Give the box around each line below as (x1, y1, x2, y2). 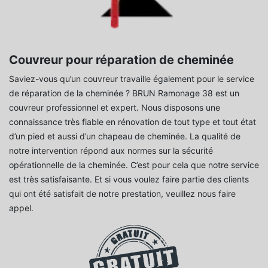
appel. (9, 202, 33, 213)
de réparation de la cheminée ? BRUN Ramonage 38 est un (9, 87, 239, 98)
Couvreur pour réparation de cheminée (9, 52, 234, 67)
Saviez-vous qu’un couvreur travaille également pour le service (9, 73, 254, 84)
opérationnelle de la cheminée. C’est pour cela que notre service (9, 159, 259, 170)
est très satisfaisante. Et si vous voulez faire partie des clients (9, 173, 249, 184)
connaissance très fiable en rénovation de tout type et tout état (9, 116, 256, 127)
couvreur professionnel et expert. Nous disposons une (9, 102, 220, 112)
